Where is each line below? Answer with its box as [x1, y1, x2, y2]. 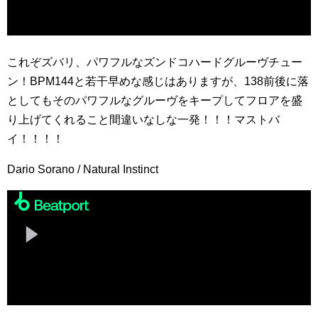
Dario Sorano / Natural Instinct [7, 163, 158, 175]
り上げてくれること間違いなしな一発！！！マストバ [7, 113, 280, 126]
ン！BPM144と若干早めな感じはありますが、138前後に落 [7, 75, 309, 87]
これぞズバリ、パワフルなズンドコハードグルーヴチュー [7, 55, 302, 68]
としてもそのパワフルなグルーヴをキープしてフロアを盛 [7, 94, 302, 106]
